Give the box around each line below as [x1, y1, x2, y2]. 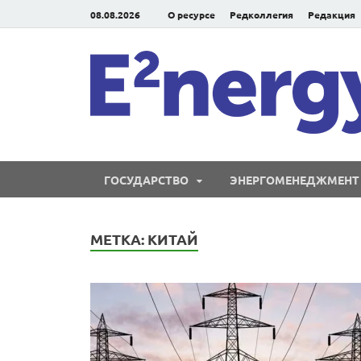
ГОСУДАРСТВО [104, 172, 189, 187]
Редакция [308, 7, 355, 21]
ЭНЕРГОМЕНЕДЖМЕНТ [230, 172, 359, 187]
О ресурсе [168, 7, 215, 21]
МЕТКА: [90, 230, 147, 248]
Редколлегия [230, 7, 293, 21]
